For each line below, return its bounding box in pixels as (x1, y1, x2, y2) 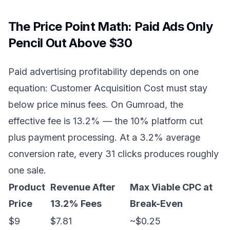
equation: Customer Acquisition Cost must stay (8, 83, 207, 93)
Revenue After (50, 182, 116, 193)
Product (9, 182, 45, 193)
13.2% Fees (50, 198, 102, 209)
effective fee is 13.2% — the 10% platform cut (8, 116, 203, 126)
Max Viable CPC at (130, 182, 213, 193)
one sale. (8, 165, 46, 176)
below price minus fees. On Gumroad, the (8, 99, 183, 110)
